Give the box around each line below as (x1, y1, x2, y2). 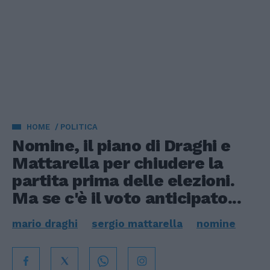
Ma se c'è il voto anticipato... (12, 188, 242, 208)
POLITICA (60, 122, 98, 131)
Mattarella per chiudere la (12, 153, 224, 173)
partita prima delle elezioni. (12, 171, 235, 190)
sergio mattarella (92, 218, 183, 230)
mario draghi (12, 218, 78, 230)
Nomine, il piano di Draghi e (12, 136, 231, 155)
